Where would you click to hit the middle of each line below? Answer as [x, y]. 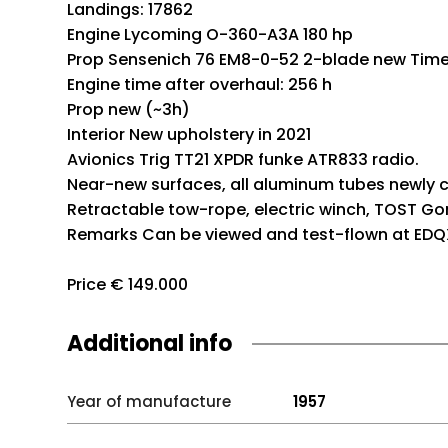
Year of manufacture [149, 401]
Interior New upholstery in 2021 [189, 134]
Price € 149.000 [128, 284]
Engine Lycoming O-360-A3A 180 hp [210, 34]
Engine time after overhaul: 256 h [200, 84]
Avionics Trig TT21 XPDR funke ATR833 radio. [243, 159]
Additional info [150, 343]
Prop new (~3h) [129, 109]
